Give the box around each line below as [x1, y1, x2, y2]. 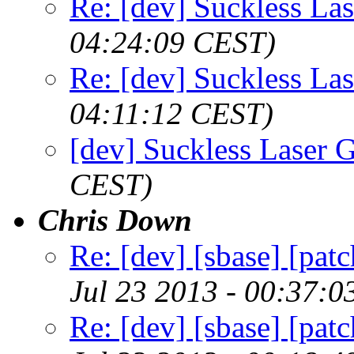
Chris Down [38, 202, 192, 237]
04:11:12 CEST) [70, 96, 273, 130]
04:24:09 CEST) [70, 24, 276, 59]
